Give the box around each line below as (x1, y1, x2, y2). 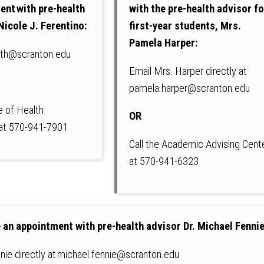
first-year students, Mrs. (129, 19, 242, 33)
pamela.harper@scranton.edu (129, 81, 250, 95)
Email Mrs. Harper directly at (129, 64, 247, 78)
